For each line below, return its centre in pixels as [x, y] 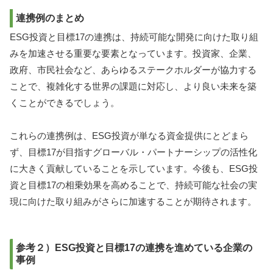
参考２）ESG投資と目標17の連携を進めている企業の [134, 247]
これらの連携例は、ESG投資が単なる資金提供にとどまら [129, 135]
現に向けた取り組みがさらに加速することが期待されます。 [133, 201]
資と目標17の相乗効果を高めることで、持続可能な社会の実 [133, 185]
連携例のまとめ [50, 18]
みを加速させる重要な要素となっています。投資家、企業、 [133, 53]
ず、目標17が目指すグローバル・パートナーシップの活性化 [133, 152]
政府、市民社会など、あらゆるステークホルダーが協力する [133, 69]
